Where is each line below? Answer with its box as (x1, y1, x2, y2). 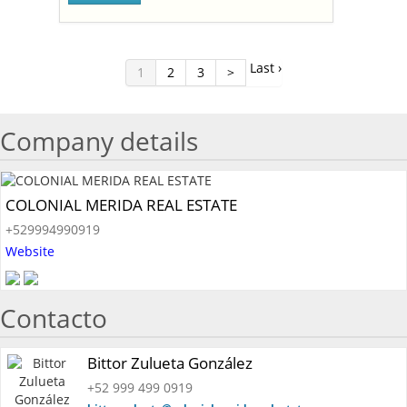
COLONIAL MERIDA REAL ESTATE (5, 194, 237, 216)
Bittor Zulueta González (87, 352, 253, 374)
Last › (250, 59, 282, 76)
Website (5, 243, 55, 261)
